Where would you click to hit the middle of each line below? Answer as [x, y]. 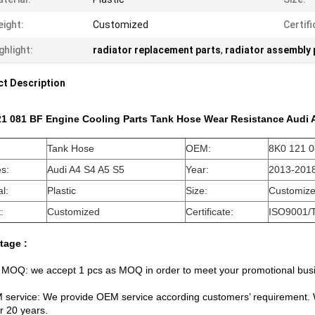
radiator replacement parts [157, 50]
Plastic [62, 191]
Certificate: [210, 212]
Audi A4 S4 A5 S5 [86, 169]
